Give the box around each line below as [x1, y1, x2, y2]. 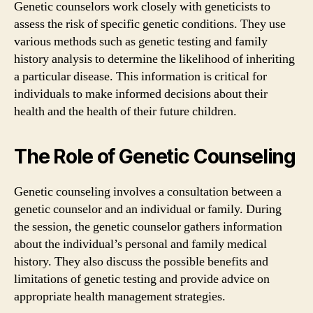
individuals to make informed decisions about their [14, 86, 268, 102]
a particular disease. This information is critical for [14, 68, 267, 85]
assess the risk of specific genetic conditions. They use [14, 16, 286, 32]
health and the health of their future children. [14, 103, 237, 119]
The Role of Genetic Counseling [14, 145, 296, 168]
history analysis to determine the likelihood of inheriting [14, 51, 295, 67]
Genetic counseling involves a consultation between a [14, 184, 282, 200]
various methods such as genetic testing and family [14, 34, 268, 50]
